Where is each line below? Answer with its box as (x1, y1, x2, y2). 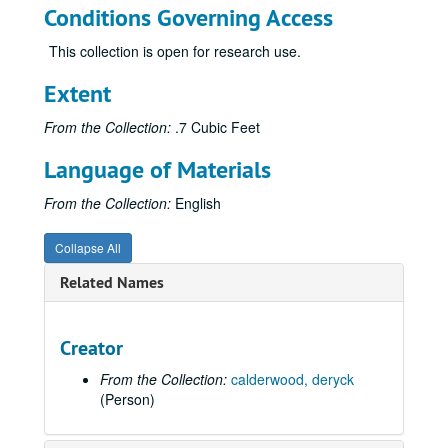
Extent (44, 78, 111, 109)
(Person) (100, 389, 155, 409)
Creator (60, 335, 123, 361)
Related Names (60, 272, 164, 293)
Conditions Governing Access (44, 2, 333, 33)
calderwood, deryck (231, 369, 354, 389)
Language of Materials (44, 154, 271, 185)
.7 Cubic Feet (171, 117, 260, 137)
